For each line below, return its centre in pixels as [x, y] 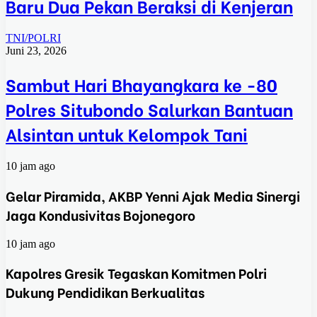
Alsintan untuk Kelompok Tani [127, 134]
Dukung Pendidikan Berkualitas [105, 292]
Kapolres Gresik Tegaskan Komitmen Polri [136, 273]
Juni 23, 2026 [36, 51]
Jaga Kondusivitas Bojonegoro [100, 214]
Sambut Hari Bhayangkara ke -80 [142, 84]
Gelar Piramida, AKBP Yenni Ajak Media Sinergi [153, 195]
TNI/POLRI [33, 38]
